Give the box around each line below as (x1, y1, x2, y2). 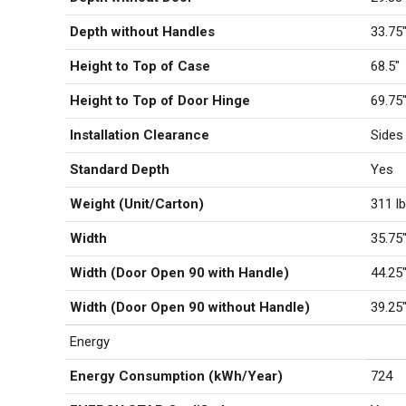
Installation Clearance (70, 127, 209, 143)
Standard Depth (70, 161, 169, 178)
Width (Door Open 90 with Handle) (70, 265, 289, 281)
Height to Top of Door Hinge (70, 92, 250, 109)
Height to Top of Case (70, 58, 210, 74)
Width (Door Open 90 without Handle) (70, 299, 310, 315)
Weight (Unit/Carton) (70, 196, 204, 212)
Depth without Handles (70, 24, 215, 40)
